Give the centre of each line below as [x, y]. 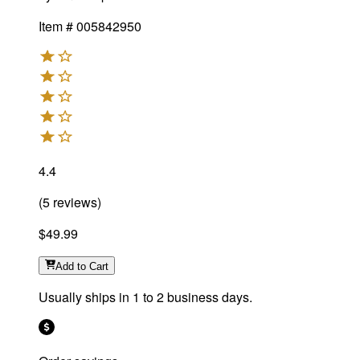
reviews [74, 202]
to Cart [93, 266]
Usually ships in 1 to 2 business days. [145, 297]
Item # [56, 26]
